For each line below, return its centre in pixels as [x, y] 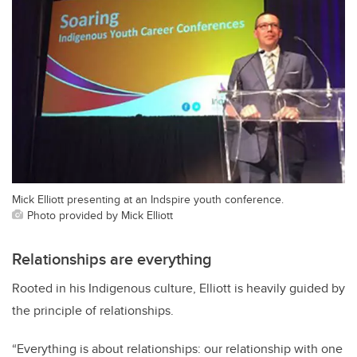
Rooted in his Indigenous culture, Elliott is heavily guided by [178, 288]
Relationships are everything [112, 259]
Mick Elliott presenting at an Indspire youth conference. [148, 199]
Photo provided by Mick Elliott [100, 215]
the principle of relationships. [94, 311]
